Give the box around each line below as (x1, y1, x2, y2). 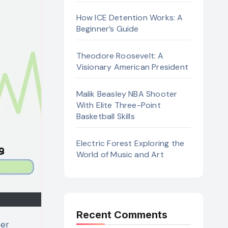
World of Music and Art (76, 149, 164, 160)
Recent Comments (76, 209, 167, 221)
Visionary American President (76, 62, 189, 73)
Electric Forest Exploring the (76, 138, 185, 149)
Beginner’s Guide (76, 23, 139, 35)
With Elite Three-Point (76, 100, 161, 111)
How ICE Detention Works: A (76, 12, 183, 23)
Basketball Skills (76, 111, 135, 122)
